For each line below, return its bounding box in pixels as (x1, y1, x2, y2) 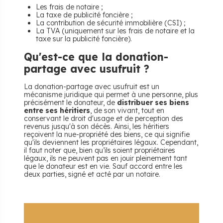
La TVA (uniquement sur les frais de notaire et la (36, 26, 195, 35)
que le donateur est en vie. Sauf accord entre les (24, 162, 183, 171)
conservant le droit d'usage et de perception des (24, 114, 183, 123)
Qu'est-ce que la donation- (24, 50, 168, 63)
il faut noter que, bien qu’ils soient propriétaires (24, 146, 175, 155)
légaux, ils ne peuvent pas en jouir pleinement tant (24, 154, 187, 163)
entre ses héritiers (24, 106, 90, 115)
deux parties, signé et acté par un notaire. (24, 170, 160, 179)
